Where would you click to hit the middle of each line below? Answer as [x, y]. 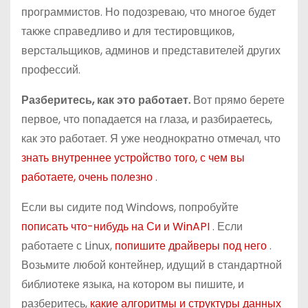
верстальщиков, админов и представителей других [151, 51]
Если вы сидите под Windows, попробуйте [130, 207]
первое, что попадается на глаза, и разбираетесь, [147, 119]
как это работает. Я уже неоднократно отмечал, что [151, 139]
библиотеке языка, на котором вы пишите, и [133, 284]
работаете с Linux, [68, 246]
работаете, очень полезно [88, 177]
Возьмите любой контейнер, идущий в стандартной [152, 265]
